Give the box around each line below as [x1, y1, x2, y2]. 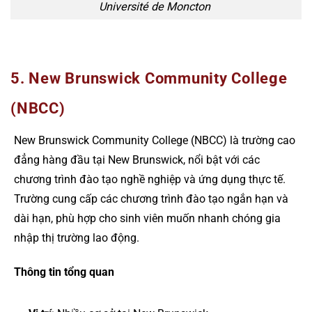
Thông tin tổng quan [14, 265, 114, 279]
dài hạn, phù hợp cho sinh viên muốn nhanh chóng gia [14, 212, 281, 226]
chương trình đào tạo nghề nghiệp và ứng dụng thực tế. [14, 173, 286, 187]
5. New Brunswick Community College [10, 70, 288, 88]
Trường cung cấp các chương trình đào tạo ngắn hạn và [14, 192, 288, 206]
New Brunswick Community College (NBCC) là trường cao [14, 134, 295, 148]
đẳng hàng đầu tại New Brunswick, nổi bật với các [14, 153, 260, 167]
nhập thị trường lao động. [14, 231, 139, 245]
